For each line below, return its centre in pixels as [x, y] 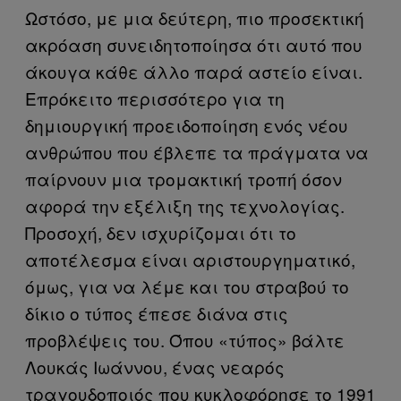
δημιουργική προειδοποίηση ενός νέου [187, 124]
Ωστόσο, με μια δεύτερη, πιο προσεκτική [195, 17]
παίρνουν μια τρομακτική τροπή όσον [183, 178]
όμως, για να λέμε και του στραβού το [187, 286]
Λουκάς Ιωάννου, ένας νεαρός [155, 366]
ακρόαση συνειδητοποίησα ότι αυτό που [194, 44]
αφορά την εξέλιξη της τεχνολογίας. [185, 205]
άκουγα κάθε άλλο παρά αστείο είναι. [194, 71]
